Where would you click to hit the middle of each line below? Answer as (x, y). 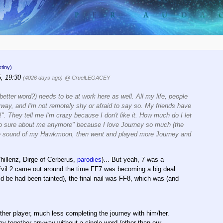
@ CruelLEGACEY (87, 78)
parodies (89, 160)
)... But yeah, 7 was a (133, 160)
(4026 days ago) (43, 78)
